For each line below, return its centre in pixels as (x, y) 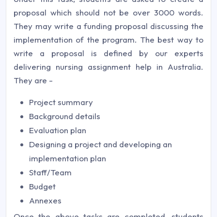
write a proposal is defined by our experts (108, 53)
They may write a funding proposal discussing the (108, 26)
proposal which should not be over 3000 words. (108, 12)
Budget (42, 186)
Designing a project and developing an (101, 144)
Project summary (61, 102)
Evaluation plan (58, 130)
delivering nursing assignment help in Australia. (108, 66)
